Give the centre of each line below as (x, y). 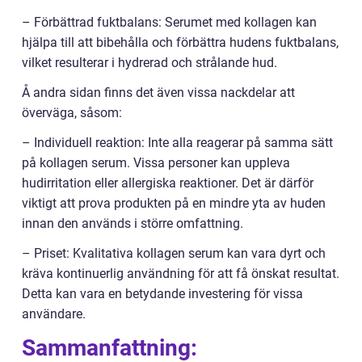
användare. (54, 314)
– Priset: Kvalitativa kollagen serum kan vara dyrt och (174, 254)
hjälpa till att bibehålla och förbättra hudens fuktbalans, (180, 43)
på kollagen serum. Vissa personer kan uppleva (156, 163)
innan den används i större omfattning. (133, 224)
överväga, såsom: (72, 113)
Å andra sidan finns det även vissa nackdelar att (158, 93)
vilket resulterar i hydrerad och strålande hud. (149, 63)
